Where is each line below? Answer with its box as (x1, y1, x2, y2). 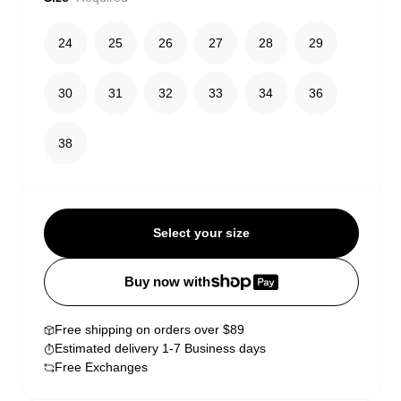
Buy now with (124, 275, 211, 290)
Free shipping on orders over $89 (55, 322, 244, 337)
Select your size (152, 226, 250, 241)
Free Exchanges (55, 360, 148, 375)
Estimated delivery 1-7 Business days (55, 341, 266, 356)
